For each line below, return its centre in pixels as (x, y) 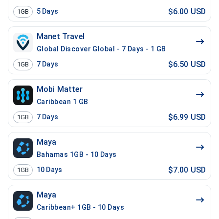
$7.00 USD (187, 170)
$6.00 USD (187, 11)
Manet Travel (61, 36)
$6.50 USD (187, 64)
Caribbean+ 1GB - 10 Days (81, 207)
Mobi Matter (60, 89)
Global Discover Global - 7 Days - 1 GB (101, 49)
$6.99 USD (187, 117)
